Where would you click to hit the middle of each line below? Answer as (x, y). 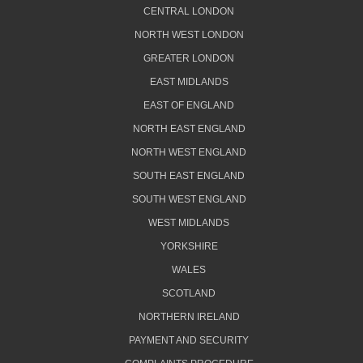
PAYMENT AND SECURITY (189, 341)
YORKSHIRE (189, 247)
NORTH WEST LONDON (189, 35)
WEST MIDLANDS (189, 223)
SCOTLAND (189, 294)
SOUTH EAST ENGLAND (189, 176)
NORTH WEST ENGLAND (189, 153)
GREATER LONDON (189, 59)
